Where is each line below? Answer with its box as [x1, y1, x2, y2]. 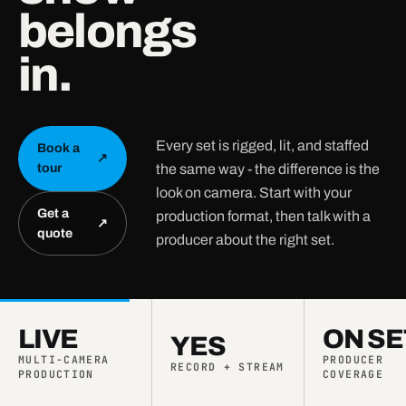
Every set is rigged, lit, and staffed [156, 137, 369, 153]
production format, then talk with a [156, 208, 371, 224]
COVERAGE [323, 366, 384, 381]
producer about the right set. [156, 231, 334, 247]
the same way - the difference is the [156, 160, 380, 177]
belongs [18, 5, 197, 58]
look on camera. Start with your [156, 184, 352, 200]
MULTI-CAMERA [18, 352, 110, 366]
